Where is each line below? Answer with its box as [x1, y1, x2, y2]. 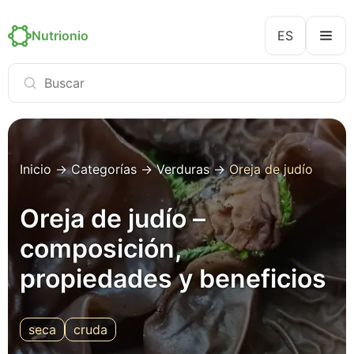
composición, [20, 233, 181, 264]
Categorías [71, 161, 137, 177]
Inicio [20, 161, 51, 177]
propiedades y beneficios [20, 263, 326, 294]
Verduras [156, 161, 209, 177]
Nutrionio [32, 28, 88, 43]
